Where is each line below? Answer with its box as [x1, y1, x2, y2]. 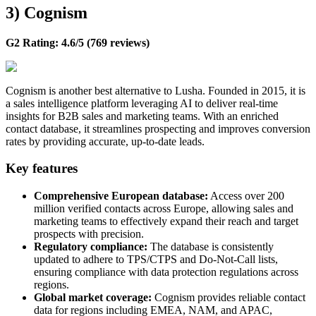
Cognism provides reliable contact [152, 291, 305, 304]
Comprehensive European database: [34, 190, 208, 202]
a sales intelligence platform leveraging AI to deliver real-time [6, 97, 278, 109]
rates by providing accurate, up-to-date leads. [6, 135, 205, 147]
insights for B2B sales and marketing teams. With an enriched [6, 109, 279, 122]
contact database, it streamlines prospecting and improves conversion [6, 122, 310, 135]
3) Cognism [6, 3, 87, 22]
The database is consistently [147, 241, 274, 253]
